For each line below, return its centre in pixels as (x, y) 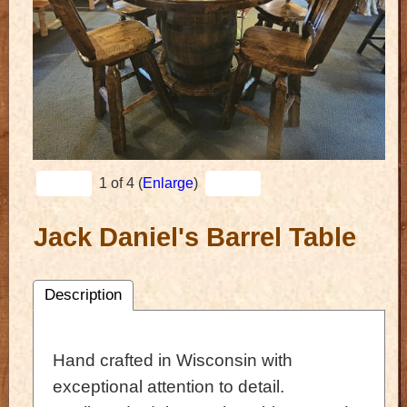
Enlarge (168, 184)
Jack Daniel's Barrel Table (195, 238)
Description (83, 295)
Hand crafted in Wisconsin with (173, 360)
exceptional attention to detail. (171, 386)
